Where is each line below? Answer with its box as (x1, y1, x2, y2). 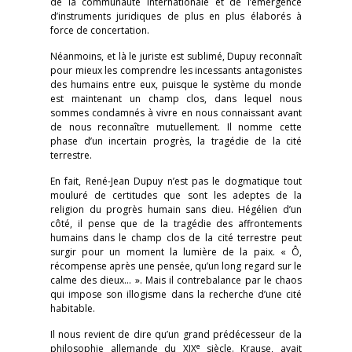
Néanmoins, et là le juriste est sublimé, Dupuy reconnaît (50, 49, 302, 63)
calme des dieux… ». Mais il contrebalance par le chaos (50, 273, 302, 287)
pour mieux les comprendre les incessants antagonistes (50, 64, 302, 77)
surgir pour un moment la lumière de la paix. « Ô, (50, 245, 302, 258)
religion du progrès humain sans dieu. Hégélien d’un (50, 203, 302, 216)
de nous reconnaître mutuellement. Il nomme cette (50, 120, 302, 134)
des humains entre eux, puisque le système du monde (50, 78, 302, 91)
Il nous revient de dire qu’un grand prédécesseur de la (50, 328, 302, 341)
